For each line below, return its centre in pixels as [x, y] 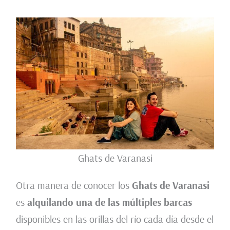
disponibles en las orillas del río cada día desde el [114, 219]
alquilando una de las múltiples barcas [109, 202]
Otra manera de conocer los [74, 185]
